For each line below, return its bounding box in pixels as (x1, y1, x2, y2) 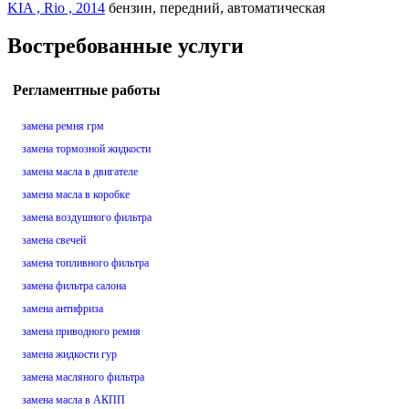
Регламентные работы (13, 82, 161, 99)
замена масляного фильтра (22, 371, 144, 384)
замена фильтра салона (22, 279, 126, 293)
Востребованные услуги (7, 34, 244, 58)
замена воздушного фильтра (22, 211, 152, 225)
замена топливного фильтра (22, 257, 149, 270)
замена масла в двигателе (22, 165, 138, 179)
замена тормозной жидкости (22, 142, 151, 156)
